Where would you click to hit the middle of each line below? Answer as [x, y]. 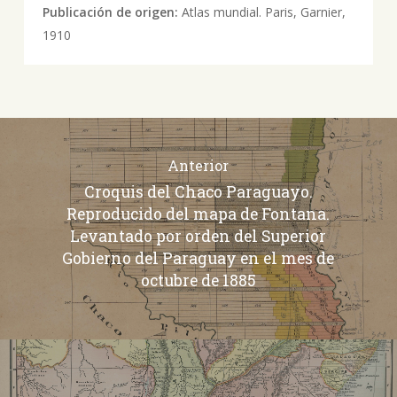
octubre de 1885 [198, 281]
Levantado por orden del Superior [198, 237]
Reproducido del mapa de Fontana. [198, 214]
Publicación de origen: [112, 12]
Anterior [198, 166]
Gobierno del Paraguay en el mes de [198, 259]
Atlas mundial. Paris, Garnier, [263, 12]
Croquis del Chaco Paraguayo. [198, 192]
